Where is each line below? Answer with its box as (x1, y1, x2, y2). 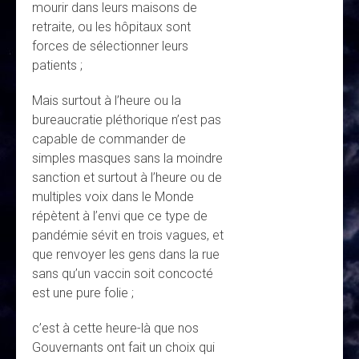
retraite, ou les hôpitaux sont (32, 19, 191, 35)
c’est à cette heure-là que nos (32, 321, 199, 337)
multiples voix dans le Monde (32, 189, 194, 205)
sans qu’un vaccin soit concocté (32, 266, 213, 282)
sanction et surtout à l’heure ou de (32, 170, 222, 186)
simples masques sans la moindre (32, 151, 223, 167)
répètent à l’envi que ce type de (32, 208, 208, 224)
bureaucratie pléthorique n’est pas (32, 112, 221, 128)
